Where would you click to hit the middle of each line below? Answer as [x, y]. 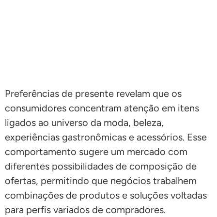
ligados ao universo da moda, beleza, [84, 123]
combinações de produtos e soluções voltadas [106, 195]
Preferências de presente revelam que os [93, 94]
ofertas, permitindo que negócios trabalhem [101, 181]
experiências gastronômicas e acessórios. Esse [106, 137]
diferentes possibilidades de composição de [101, 166]
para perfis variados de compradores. [85, 210]
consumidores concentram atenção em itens [102, 108]
